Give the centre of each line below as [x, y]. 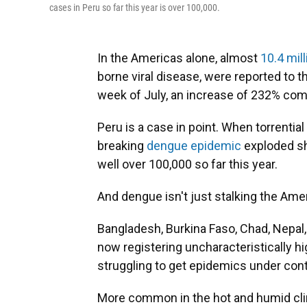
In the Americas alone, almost [179, 58]
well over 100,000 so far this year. [187, 164]
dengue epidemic [194, 146]
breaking [122, 146]
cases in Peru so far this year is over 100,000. [135, 8]
